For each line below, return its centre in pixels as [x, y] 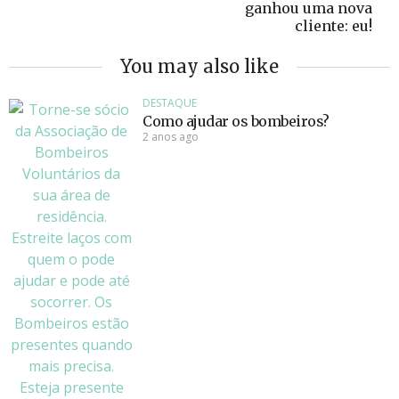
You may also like [199, 66]
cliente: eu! [334, 26]
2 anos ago [171, 137]
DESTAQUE [170, 103]
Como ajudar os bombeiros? [236, 121]
